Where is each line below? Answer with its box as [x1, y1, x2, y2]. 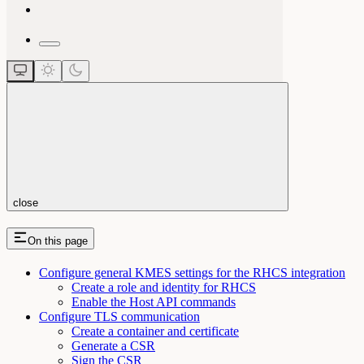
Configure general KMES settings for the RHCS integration [39, 265, 345, 279]
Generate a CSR [71, 338, 155, 353]
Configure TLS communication [39, 309, 200, 323]
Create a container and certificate [71, 323, 239, 338]
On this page [28, 234, 88, 247]
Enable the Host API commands [71, 294, 236, 309]
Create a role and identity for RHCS [71, 279, 256, 294]
